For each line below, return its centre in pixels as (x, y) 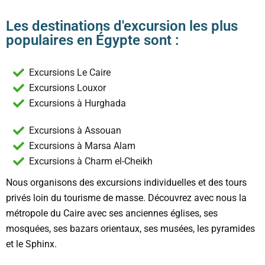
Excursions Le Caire (70, 72)
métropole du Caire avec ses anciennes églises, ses (112, 213)
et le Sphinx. (31, 244)
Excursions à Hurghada (77, 103)
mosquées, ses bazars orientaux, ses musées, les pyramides (130, 228)
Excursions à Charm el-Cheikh (91, 161)
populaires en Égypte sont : (93, 40)
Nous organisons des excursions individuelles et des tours (126, 182)
